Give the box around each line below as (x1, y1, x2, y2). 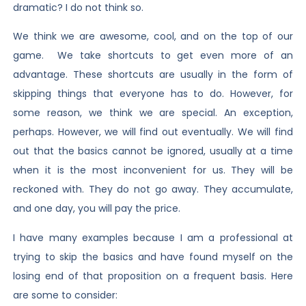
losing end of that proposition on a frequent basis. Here (12, 268, 294, 283)
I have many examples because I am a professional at (12, 230, 294, 245)
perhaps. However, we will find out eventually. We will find (12, 125, 294, 139)
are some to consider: (12, 288, 117, 302)
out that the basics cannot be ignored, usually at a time (12, 144, 294, 158)
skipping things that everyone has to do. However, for (12, 87, 294, 101)
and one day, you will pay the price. (12, 201, 180, 216)
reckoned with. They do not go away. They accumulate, (12, 182, 294, 197)
